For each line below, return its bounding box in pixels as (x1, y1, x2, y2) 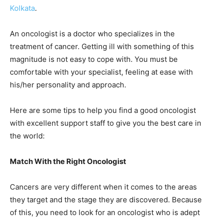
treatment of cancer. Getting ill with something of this (10, 42, 194, 52)
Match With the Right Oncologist (10, 157, 126, 166)
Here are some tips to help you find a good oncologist (10, 106, 196, 115)
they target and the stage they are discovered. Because (10, 195, 202, 205)
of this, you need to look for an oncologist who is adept (10, 208, 200, 218)
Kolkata (10, 3, 35, 13)
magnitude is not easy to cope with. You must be (10, 55, 178, 64)
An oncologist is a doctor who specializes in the (10, 29, 175, 39)
